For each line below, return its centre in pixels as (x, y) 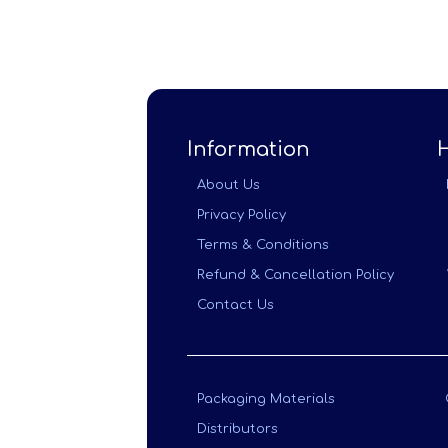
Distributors (237, 429)
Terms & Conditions (263, 245)
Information (248, 149)
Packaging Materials (266, 399)
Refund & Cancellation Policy (295, 275)
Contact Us (235, 305)
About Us (228, 185)
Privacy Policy (241, 215)
